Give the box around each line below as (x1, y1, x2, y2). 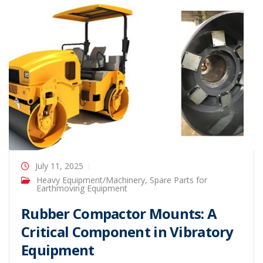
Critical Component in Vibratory (21, 222, 234, 241)
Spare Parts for (150, 174, 207, 186)
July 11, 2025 (35, 160, 83, 171)
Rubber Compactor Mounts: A (21, 204, 217, 223)
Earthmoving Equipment (36, 183, 127, 194)
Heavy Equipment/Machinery (36, 174, 145, 186)
